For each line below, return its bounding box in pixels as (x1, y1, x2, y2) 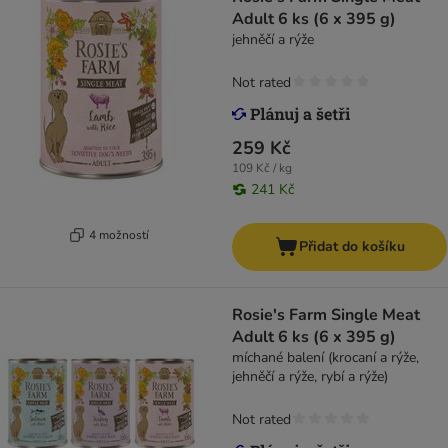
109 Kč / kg (232, 160, 292, 177)
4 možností (88, 226, 149, 243)
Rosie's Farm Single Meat (232, 304, 420, 327)
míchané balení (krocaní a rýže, (232, 348, 419, 368)
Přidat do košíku (298, 237, 405, 257)
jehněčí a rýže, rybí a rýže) (232, 367, 388, 387)
